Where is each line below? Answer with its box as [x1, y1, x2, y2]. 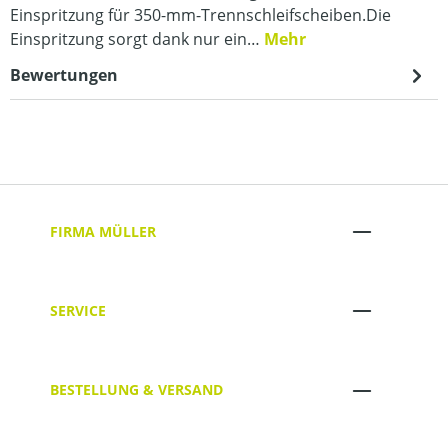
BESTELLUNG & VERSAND [50, 380, 223, 400]
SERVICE [50, 300, 106, 320]
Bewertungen [10, 64, 118, 86]
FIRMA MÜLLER [50, 221, 156, 241]
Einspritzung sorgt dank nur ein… [10, 28, 264, 50]
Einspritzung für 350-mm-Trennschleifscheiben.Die [10, 4, 391, 26]
